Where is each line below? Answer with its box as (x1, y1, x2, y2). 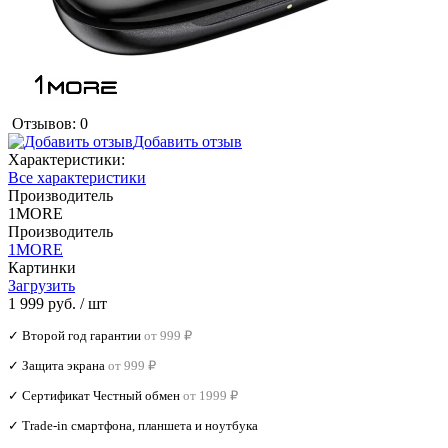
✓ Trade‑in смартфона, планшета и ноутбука (8, 417, 258, 433)
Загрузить (8, 276, 75, 294)
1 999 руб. (8, 294, 76, 312)
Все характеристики (8, 168, 146, 186)
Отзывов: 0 (12, 114, 88, 132)
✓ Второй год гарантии (8, 327, 141, 343)
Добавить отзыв (133, 132, 242, 150)
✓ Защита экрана (8, 357, 105, 373)
